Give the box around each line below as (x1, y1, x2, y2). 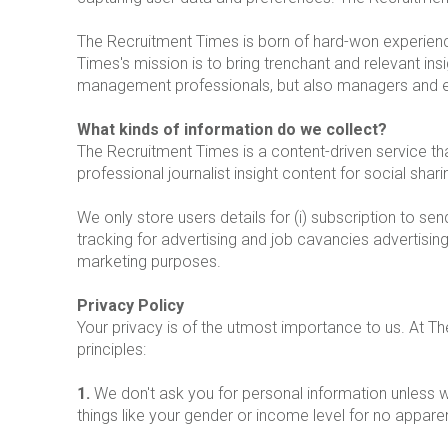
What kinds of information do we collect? (77, 120, 387, 140)
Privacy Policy (77, 296, 184, 316)
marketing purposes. (77, 252, 221, 272)
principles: (77, 340, 146, 360)
